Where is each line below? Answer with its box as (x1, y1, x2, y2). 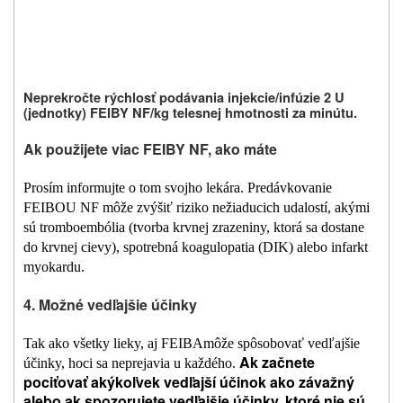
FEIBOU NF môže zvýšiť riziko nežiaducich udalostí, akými (23, 200, 370, 216)
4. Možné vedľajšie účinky (23, 294, 197, 316)
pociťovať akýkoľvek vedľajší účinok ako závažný (23, 372, 354, 393)
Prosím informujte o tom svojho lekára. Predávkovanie (23, 180, 332, 196)
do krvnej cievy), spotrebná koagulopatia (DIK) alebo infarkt (23, 239, 368, 255)
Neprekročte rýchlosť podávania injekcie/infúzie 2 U (23, 88, 345, 108)
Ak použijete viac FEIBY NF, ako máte (23, 139, 277, 160)
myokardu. (23, 259, 85, 275)
